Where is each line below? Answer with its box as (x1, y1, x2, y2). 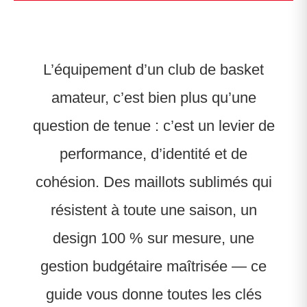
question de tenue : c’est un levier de (32, 117, 275, 135)
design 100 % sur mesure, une (53, 230, 254, 247)
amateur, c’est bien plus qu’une (51, 89, 256, 107)
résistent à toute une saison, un (50, 201, 257, 219)
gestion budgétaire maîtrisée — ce (40, 258, 267, 275)
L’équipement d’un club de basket (43, 61, 264, 79)
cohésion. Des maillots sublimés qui (35, 173, 272, 191)
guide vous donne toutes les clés (45, 286, 262, 304)
